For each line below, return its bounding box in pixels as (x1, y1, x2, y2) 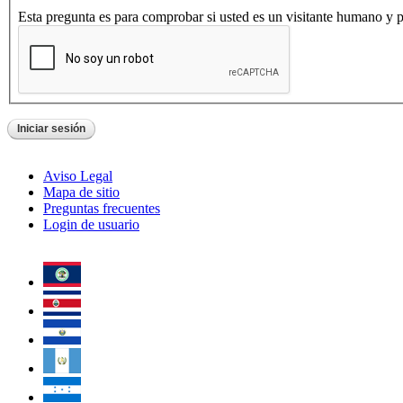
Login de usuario (43, 216, 139, 232)
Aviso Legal (43, 167, 112, 184)
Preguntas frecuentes (43, 200, 160, 216)
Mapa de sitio (43, 184, 120, 200)
